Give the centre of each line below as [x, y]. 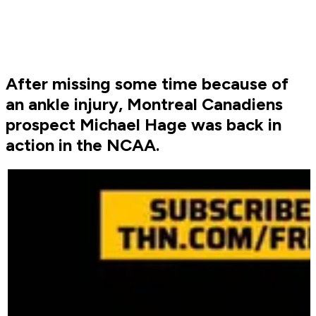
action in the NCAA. [83, 145]
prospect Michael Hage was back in [144, 125]
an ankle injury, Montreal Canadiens [144, 104]
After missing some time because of [147, 84]
